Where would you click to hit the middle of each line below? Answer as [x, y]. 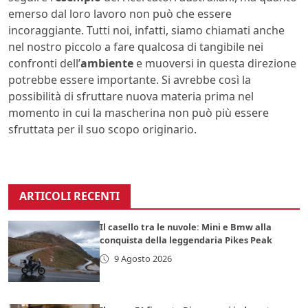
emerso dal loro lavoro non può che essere [120, 14]
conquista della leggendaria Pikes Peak [186, 240]
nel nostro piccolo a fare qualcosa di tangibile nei [136, 47]
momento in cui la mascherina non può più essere [139, 113]
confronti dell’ [44, 64]
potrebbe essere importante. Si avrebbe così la [130, 80]
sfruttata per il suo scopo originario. [102, 130]
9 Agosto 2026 [143, 259]
